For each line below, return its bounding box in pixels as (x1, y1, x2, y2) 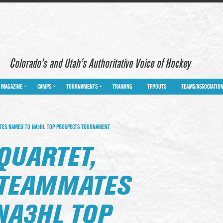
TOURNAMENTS (66, 83, 98, 90)
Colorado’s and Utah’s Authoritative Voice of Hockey (10, 57, 191, 70)
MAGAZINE (1, 83, 22, 90)
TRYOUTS (147, 83, 166, 90)
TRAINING (112, 83, 132, 90)
